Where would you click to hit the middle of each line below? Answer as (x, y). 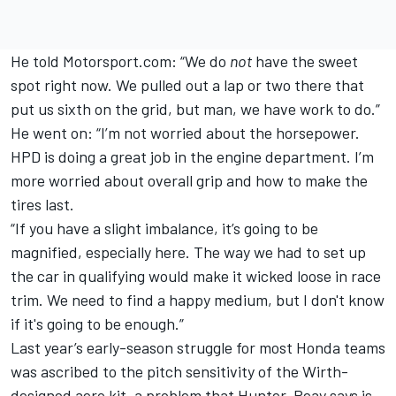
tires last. (42, 205)
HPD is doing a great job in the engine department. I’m (192, 157)
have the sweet (305, 61)
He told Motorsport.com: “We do (120, 61)
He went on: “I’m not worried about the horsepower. (185, 133)
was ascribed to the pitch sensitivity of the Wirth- (179, 372)
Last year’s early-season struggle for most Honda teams (198, 348)
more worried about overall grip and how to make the (189, 181)
